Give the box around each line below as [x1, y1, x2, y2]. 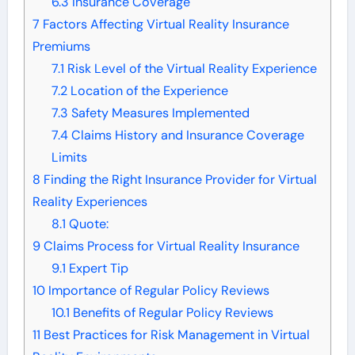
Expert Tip [65, 259, 128, 277]
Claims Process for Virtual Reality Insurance [40, 237, 300, 254]
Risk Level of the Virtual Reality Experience [63, 59, 317, 77]
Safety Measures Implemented [67, 104, 250, 121]
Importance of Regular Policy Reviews [44, 281, 269, 299]
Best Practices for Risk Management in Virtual [40, 326, 310, 343]
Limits [51, 148, 87, 166]
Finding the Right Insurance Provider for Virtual [40, 170, 317, 188]
